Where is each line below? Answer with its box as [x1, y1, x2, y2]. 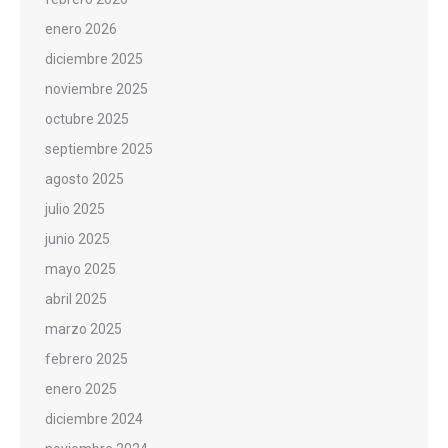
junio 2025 [45, 231, 110, 247]
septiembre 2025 [45, 141, 153, 157]
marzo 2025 [45, 321, 122, 337]
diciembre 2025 [45, 51, 143, 67]
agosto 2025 [45, 171, 124, 187]
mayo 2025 [45, 261, 116, 277]
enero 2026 [45, 21, 117, 37]
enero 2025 [45, 381, 117, 397]
